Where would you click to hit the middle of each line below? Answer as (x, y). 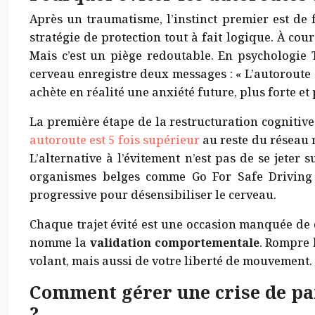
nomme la (60, 243)
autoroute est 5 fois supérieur (115, 140)
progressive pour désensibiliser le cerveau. (153, 195)
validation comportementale (174, 243)
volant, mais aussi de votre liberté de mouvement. (171, 261)
